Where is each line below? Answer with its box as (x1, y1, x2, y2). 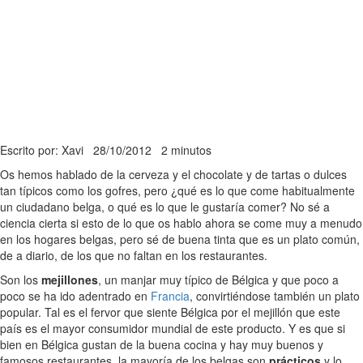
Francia (151, 288, 190, 304)
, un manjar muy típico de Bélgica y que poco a (98, 271, 339, 288)
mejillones (41, 271, 98, 288)
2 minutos (161, 142, 211, 158)
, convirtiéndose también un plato (190, 288, 360, 304)
